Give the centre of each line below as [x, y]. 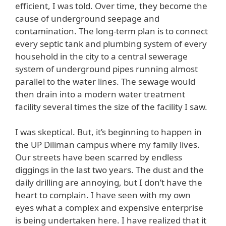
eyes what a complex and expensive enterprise [109, 208]
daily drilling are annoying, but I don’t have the [109, 183]
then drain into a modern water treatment [100, 94]
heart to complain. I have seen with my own [103, 195]
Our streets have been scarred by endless [99, 157]
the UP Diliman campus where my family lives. [107, 145]
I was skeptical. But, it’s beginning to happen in [108, 132]
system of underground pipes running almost [106, 69]
